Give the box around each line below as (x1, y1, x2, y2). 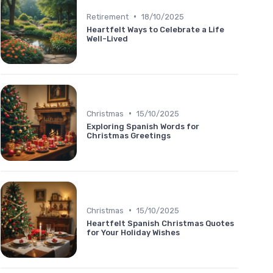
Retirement (87, 12, 129, 21)
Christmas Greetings (87, 130, 171, 140)
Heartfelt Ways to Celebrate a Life (87, 24, 224, 34)
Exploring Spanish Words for (87, 121, 199, 131)
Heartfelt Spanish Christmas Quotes (87, 218, 234, 228)
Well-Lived (87, 34, 128, 43)
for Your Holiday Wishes (87, 227, 180, 237)
